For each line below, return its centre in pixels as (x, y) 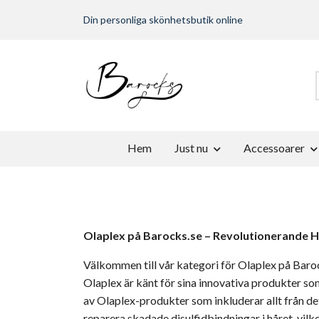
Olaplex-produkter (143, 300)
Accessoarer (274, 148)
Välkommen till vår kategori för (159, 264)
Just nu (191, 148)
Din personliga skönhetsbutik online (163, 20)
